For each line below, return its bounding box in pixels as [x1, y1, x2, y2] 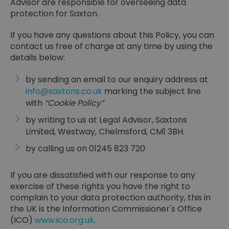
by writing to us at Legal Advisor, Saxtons [26, 114, 187, 126]
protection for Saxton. [10, 8, 99, 19]
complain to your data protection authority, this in [10, 192, 211, 203]
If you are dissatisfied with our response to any [10, 169, 195, 181]
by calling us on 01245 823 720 [26, 143, 145, 154]
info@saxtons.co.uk [26, 85, 102, 97]
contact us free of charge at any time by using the [10, 40, 213, 52]
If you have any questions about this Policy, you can [10, 29, 214, 41]
